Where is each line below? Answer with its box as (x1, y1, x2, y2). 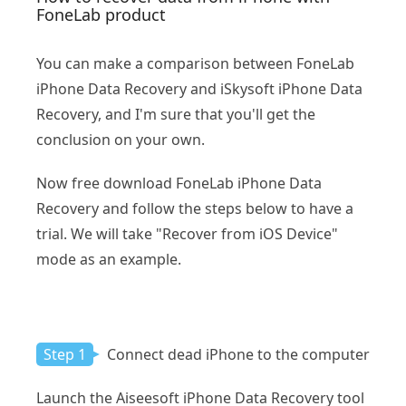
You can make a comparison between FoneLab (36, 53, 354, 73)
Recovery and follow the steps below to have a (36, 198, 353, 218)
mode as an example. (36, 248, 181, 269)
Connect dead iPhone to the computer (103, 343, 370, 364)
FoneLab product (36, 3, 166, 25)
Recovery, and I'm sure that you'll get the (36, 103, 315, 124)
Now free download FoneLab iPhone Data (36, 172, 322, 193)
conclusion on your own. (36, 129, 205, 150)
